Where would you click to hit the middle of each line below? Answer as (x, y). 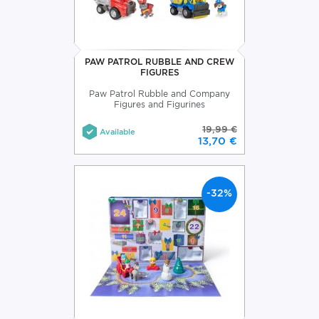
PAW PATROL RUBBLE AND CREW (159, 61)
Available (117, 131)
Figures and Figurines (159, 104)
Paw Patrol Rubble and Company (159, 93)
